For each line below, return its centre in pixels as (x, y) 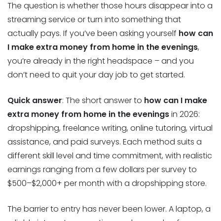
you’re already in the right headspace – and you (101, 61)
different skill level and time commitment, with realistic (110, 155)
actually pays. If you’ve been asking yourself (93, 33)
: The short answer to (103, 100)
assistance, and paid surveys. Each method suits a (105, 142)
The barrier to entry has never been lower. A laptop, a (109, 209)
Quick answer (35, 100)
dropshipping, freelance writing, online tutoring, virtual (110, 128)
